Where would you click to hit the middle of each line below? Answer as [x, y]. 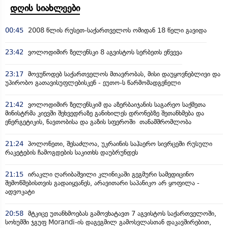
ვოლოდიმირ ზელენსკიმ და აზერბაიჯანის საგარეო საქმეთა [116, 105]
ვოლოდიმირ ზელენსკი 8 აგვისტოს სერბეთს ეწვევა [104, 52]
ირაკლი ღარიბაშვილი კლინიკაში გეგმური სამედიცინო [110, 174]
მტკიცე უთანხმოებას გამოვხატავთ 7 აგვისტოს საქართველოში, [121, 213]
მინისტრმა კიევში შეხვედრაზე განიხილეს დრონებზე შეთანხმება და [105, 113]
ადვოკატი [20, 192]
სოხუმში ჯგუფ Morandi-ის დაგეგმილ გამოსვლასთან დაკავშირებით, [108, 222]
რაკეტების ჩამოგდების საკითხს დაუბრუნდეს [72, 152]
